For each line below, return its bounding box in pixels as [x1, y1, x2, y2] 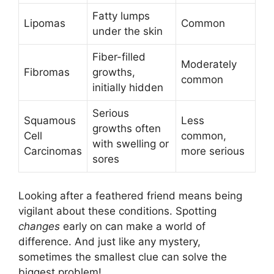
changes [18, 220, 60, 232]
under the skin [92, 25, 163, 38]
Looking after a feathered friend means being [18, 189, 242, 202]
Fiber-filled [92, 51, 146, 64]
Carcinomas [24, 145, 82, 158]
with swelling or [92, 138, 169, 150]
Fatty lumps [92, 10, 150, 23]
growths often [92, 122, 161, 135]
